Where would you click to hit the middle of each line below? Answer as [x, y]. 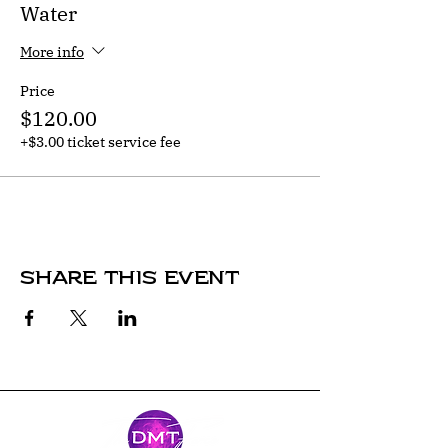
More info [52, 51]
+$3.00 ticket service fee [100, 142]
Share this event [130, 278]
